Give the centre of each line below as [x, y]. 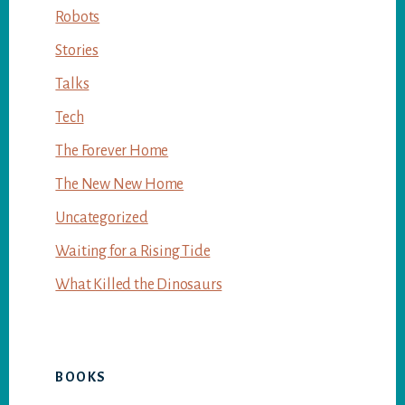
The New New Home [120, 184]
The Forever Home [112, 151]
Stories [77, 50]
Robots [78, 17]
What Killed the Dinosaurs [139, 284]
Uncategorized [102, 217]
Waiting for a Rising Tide [133, 251]
